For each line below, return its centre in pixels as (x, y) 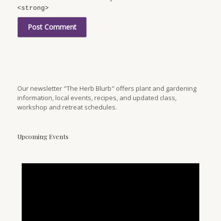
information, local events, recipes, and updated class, (97, 97)
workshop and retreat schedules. (67, 107)
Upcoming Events (43, 136)
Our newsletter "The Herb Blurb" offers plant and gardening (107, 88)
